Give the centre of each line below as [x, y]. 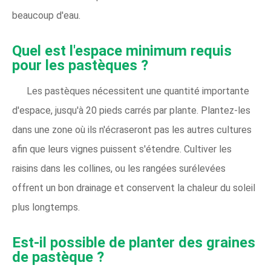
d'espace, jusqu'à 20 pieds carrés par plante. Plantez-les [131, 110]
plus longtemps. [46, 207]
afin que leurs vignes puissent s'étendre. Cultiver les [122, 149]
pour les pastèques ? [80, 65]
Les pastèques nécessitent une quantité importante [138, 91]
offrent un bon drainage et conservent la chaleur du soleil [134, 188]
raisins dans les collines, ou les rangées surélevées [119, 168]
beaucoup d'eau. [46, 15]
